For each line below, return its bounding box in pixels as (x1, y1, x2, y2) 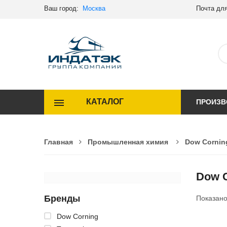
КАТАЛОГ (86, 97, 124, 106)
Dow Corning (57, 212, 98, 220)
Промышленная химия (88, 137, 168, 146)
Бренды (44, 193, 80, 204)
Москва (83, 5, 105, 12)
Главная (44, 137, 73, 146)
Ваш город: (44, 5, 83, 12)
